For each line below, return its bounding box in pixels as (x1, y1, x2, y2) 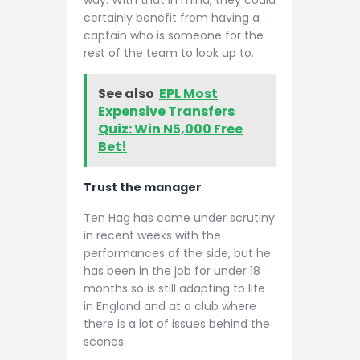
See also (98, 84, 154, 104)
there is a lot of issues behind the (84, 315, 270, 332)
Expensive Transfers (98, 102, 235, 121)
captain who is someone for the (84, 27, 264, 43)
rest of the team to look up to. (84, 44, 254, 61)
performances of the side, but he (84, 244, 271, 261)
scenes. (84, 333, 129, 350)
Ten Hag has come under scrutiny (84, 209, 275, 226)
